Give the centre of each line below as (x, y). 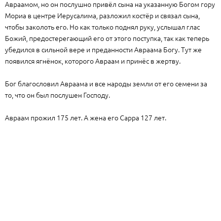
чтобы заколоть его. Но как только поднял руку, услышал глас (102, 27)
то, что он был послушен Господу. (57, 95)
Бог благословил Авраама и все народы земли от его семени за (106, 83)
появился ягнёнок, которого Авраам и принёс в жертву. (93, 61)
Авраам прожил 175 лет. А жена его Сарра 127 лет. (86, 117)
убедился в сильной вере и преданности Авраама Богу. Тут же (103, 49)
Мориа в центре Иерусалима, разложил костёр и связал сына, (102, 15)
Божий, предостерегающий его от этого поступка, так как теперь (107, 38)
